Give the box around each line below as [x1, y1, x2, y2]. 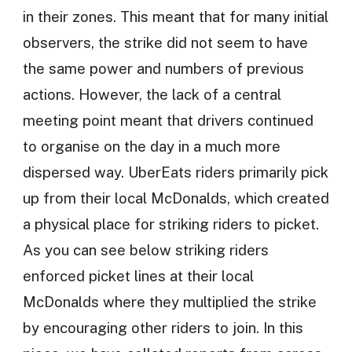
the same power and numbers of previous [22, 60, 304, 78]
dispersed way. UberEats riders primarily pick [22, 163, 328, 181]
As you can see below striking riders [22, 241, 269, 259]
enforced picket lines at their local [22, 267, 254, 285]
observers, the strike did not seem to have [22, 34, 308, 52]
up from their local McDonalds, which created [22, 189, 329, 207]
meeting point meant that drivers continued [22, 112, 313, 130]
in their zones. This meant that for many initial [22, 8, 328, 26]
